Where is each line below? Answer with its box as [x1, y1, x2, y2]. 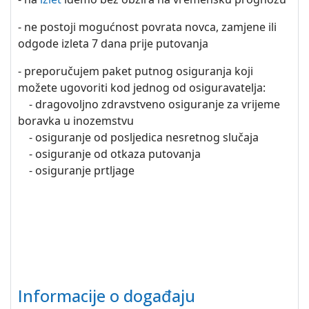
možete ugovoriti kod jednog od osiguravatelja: [18, 80, 266, 95]
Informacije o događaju [18, 285, 195, 307]
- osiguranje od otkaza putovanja [18, 146, 201, 161]
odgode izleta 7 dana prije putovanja [18, 36, 208, 51]
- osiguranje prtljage [18, 163, 134, 178]
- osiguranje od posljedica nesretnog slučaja [18, 130, 259, 145]
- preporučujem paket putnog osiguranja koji [18, 63, 253, 79]
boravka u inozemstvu [18, 113, 134, 128]
